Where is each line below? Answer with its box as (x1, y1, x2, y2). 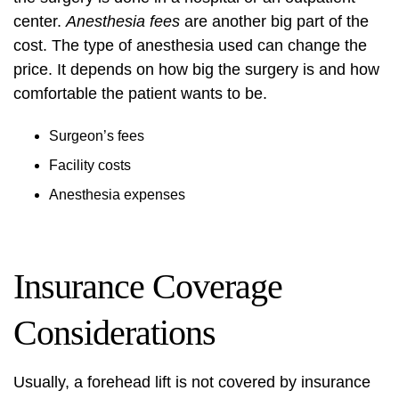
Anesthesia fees (66, 12, 180, 30)
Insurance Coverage (13, 266, 282, 306)
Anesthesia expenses (49, 187, 185, 202)
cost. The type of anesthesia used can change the (13, 37, 367, 54)
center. (13, 12, 66, 30)
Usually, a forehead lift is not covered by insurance (13, 373, 370, 391)
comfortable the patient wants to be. (13, 85, 267, 102)
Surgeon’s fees (49, 128, 144, 143)
